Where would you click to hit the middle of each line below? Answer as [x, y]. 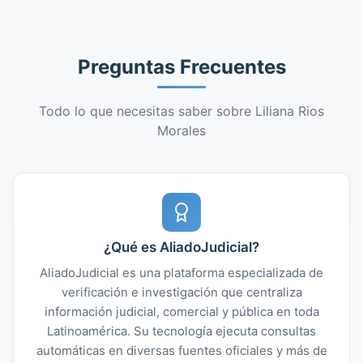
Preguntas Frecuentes [181, 66]
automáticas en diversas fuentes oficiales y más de [181, 350]
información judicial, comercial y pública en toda [181, 311]
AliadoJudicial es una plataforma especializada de [181, 272]
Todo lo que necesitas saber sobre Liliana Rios [181, 111]
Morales [181, 130]
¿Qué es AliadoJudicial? [181, 247]
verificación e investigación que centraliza [181, 292]
